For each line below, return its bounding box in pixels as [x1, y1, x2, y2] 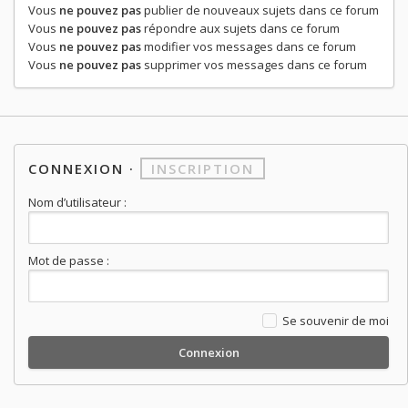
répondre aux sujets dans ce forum [141, 20, 340, 37]
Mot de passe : [28, 251, 109, 269]
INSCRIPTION [151, 159, 254, 178]
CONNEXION [28, 159, 124, 178]
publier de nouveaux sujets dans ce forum [141, 2, 379, 19]
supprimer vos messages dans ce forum [141, 56, 367, 74]
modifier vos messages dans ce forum [141, 38, 356, 56]
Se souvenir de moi [282, 311, 389, 329]
